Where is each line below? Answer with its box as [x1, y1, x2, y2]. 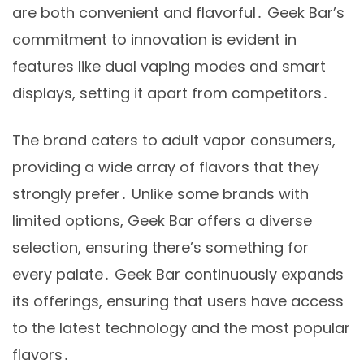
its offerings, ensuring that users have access [12, 291, 344, 312]
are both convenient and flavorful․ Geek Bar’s [12, 2, 344, 24]
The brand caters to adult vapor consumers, [12, 130, 336, 151]
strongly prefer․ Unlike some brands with [12, 184, 309, 205]
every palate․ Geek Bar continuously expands [12, 264, 344, 285]
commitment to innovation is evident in [12, 29, 297, 50]
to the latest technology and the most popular [12, 318, 350, 339]
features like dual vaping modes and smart [12, 56, 326, 77]
